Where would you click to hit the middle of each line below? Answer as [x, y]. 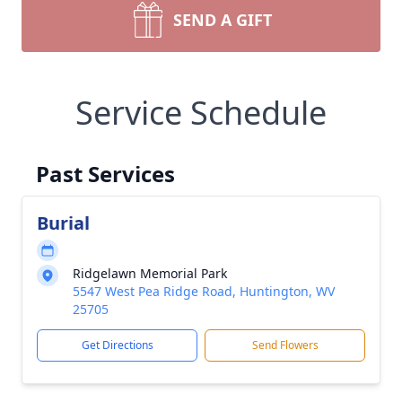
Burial [63, 223]
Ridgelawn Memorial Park [150, 273]
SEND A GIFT [223, 20]
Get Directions [117, 345]
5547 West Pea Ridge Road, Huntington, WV [204, 291]
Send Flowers [285, 345]
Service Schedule [201, 113]
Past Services [105, 174]
